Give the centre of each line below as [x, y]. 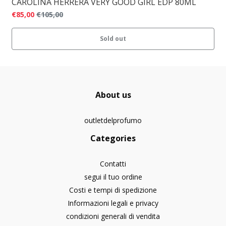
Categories [113, 138]
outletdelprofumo [113, 120]
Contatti [113, 163]
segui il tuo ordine [113, 177]
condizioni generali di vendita [113, 216]
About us [113, 95]
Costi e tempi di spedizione [113, 190]
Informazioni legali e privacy [113, 203]
